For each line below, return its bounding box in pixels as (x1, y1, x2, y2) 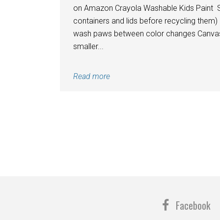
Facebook (175, 197, 210, 213)
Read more (73, 71, 110, 81)
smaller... (73, 41, 104, 51)
